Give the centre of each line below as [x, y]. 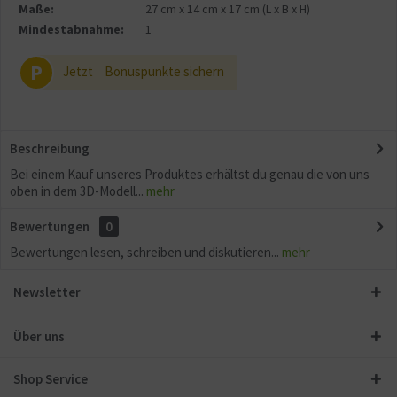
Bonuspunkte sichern [164, 71]
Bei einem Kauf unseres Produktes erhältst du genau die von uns [190, 174]
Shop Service [51, 379]
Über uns [39, 336]
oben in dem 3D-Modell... [77, 191]
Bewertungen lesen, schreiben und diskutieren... [144, 252]
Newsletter [47, 292]
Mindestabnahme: [71, 29]
